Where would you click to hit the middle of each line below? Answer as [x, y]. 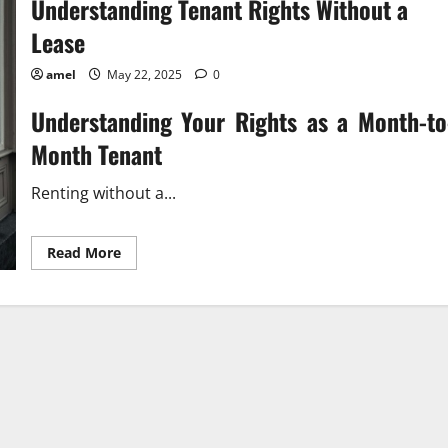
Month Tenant [96, 154]
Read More [83, 252]
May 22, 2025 [144, 74]
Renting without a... [103, 193]
